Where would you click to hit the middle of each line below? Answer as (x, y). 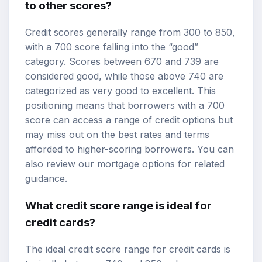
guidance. (46, 179)
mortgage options (136, 164)
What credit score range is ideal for (118, 205)
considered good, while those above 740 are (124, 76)
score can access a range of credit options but (129, 120)
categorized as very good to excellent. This (120, 91)
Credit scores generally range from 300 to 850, (130, 32)
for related (200, 164)
